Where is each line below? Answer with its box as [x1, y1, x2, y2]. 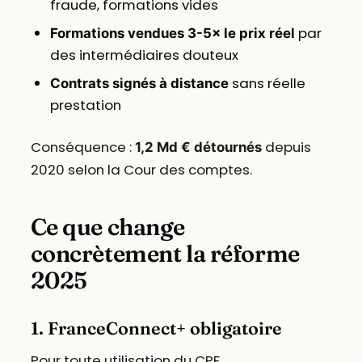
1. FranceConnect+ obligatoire [30, 317, 282, 339]
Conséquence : [30, 137, 135, 157]
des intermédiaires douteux [49, 44, 238, 65]
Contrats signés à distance [49, 74, 229, 91]
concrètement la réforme [30, 238, 300, 267]
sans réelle [228, 73, 305, 93]
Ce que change [30, 212, 185, 241]
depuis [261, 137, 311, 157]
